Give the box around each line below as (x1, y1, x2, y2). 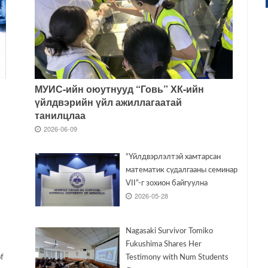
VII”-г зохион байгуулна (125, 179, 208, 188)
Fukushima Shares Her (125, 240, 202, 249)
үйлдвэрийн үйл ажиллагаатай (34, 95, 182, 109)
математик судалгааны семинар (125, 166, 237, 175)
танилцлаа (34, 108, 86, 123)
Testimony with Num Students (125, 254, 229, 262)
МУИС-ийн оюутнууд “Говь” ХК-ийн (34, 82, 204, 96)
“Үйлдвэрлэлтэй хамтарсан (125, 153, 221, 162)
